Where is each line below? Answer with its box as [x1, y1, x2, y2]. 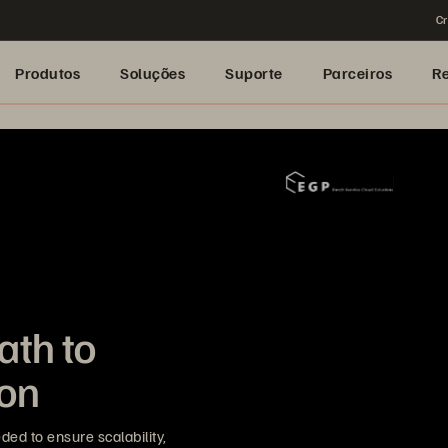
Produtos [15, 63, 80, 83]
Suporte [225, 63, 283, 83]
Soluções [120, 63, 185, 83]
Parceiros [322, 63, 392, 83]
